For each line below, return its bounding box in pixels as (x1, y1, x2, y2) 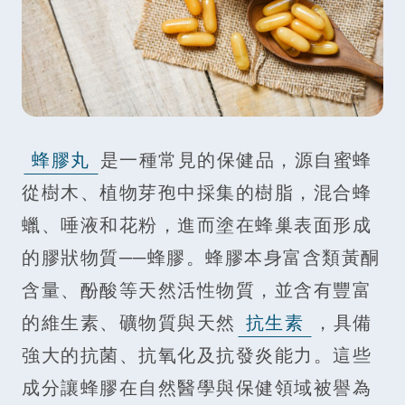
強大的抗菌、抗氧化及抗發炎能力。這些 (22, 343, 372, 368)
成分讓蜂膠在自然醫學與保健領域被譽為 (22, 375, 372, 400)
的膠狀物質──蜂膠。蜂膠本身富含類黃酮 (22, 245, 381, 270)
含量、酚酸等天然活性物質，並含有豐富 (22, 278, 372, 303)
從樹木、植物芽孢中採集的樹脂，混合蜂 (22, 180, 372, 205)
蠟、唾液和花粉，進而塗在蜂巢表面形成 (22, 212, 372, 238)
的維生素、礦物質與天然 (22, 310, 236, 335)
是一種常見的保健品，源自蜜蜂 (99, 147, 372, 173)
